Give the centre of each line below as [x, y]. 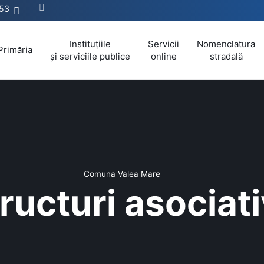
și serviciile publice [90, 56]
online [164, 56]
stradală [226, 56]
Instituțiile [90, 44]
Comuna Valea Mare [122, 174]
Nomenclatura [226, 44]
